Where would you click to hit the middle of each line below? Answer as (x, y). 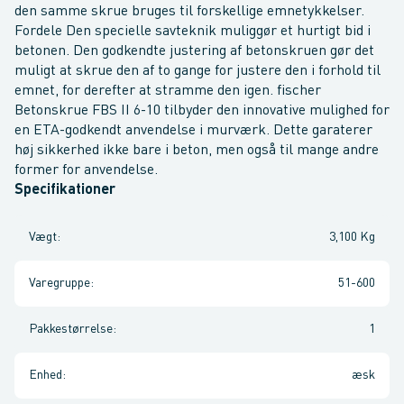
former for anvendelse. (86, 170)
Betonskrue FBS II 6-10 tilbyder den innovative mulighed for (202, 111)
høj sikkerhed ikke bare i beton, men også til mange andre (197, 151)
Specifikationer (65, 190)
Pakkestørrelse (71, 329)
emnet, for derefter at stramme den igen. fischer (168, 91)
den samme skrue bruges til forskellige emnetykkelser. (189, 12)
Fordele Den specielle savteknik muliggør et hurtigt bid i (193, 32)
